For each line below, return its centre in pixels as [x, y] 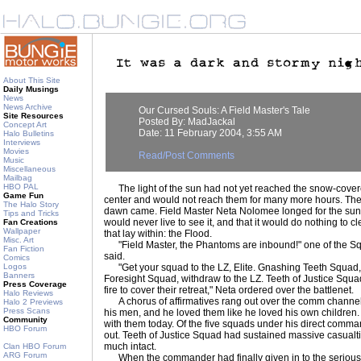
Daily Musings [31, 89]
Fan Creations [31, 222]
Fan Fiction [24, 249]
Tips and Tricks [31, 213]
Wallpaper [22, 231]
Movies [16, 151]
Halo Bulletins [29, 133]
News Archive [28, 107]
